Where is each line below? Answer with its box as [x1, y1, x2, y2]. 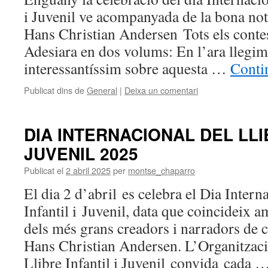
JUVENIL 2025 [24, 141, 138, 166]
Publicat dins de [24, 84, 84, 96]
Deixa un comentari [124, 84, 198, 96]
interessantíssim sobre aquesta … [24, 58, 230, 78]
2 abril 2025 [66, 164, 111, 176]
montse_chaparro [128, 164, 195, 176]
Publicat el [24, 164, 63, 176]
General [87, 84, 117, 96]
